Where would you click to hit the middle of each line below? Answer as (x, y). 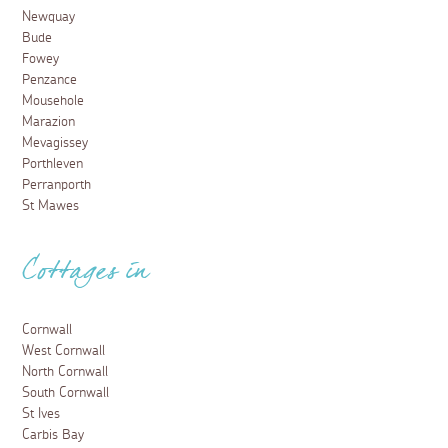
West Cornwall (64, 350)
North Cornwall (65, 371)
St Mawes (51, 205)
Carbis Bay (53, 434)
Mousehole (53, 100)
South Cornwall (66, 392)
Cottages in (85, 276)
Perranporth (57, 184)
